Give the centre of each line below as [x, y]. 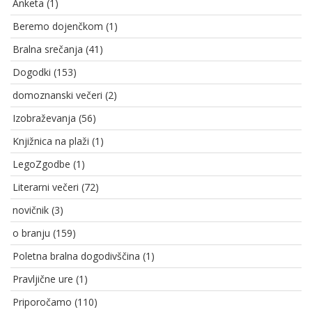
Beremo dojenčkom [58, 26]
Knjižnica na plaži [51, 141]
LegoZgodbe [41, 164]
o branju [31, 233]
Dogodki [32, 72]
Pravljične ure [43, 279]
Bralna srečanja [48, 49]
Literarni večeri [46, 187]
